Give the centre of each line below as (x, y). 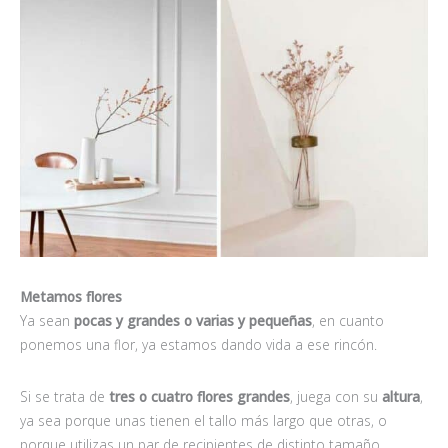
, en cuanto (348, 321)
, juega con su (336, 397)
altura (401, 397)
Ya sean (47, 321)
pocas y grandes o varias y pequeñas (193, 321)
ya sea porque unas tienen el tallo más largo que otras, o (203, 421)
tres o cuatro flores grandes (199, 397)
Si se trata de (64, 397)
